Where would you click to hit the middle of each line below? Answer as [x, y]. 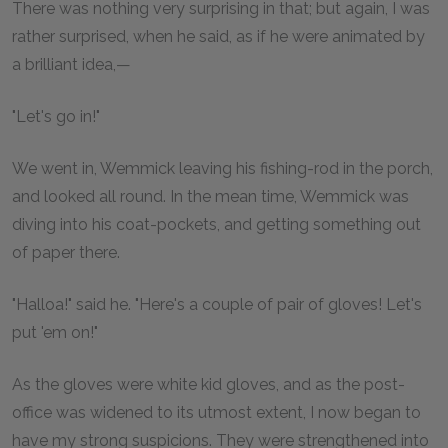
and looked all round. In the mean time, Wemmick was [210, 196]
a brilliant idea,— [71, 64]
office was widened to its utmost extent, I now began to [216, 412]
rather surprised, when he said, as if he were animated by [218, 36]
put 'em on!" [55, 332]
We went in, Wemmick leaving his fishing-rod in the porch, [222, 168]
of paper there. [66, 252]
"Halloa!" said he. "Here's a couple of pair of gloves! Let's [217, 304]
